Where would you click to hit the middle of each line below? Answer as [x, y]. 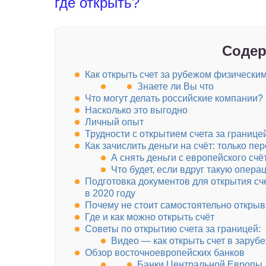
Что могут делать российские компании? [174, 99]
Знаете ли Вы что [175, 87]
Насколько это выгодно [136, 110]
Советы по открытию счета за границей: [173, 229]
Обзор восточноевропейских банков [165, 253]
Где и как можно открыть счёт [150, 217]
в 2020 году [110, 194]
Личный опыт [114, 122]
